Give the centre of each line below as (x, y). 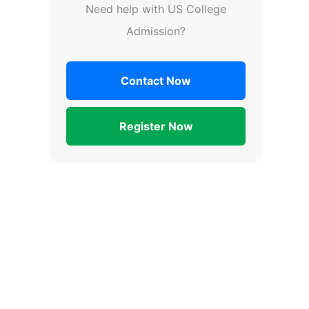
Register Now (156, 127)
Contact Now (156, 81)
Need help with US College (156, 9)
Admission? (156, 31)
